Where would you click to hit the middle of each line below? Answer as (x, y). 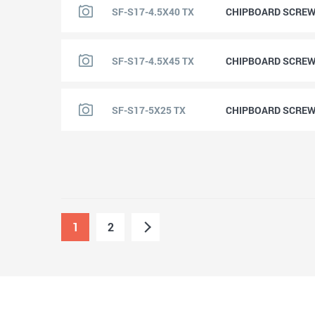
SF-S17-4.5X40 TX (153, 11)
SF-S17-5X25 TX (149, 110)
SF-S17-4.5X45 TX (153, 60)
